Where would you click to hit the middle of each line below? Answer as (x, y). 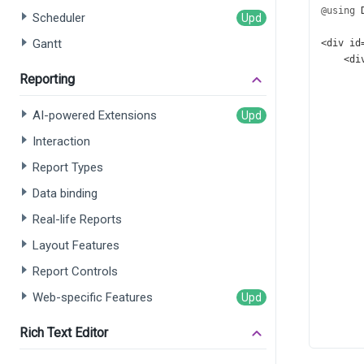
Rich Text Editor (64, 333)
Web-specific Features (93, 297)
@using (338, 11)
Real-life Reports (77, 219)
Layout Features (76, 245)
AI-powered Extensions (95, 115)
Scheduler (59, 18)
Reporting (47, 79)
